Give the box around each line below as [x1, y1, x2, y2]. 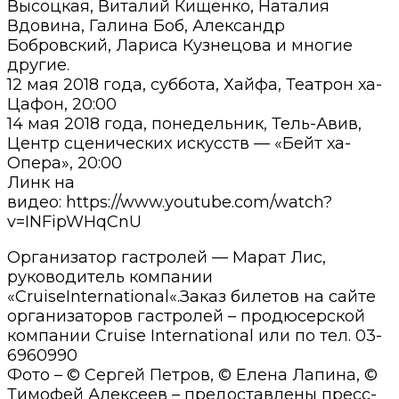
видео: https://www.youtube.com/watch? [7, 191, 332, 212]
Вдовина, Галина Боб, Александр [7, 15, 285, 36]
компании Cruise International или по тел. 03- [7, 325, 382, 346]
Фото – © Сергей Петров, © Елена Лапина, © [7, 364, 378, 385]
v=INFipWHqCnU [7, 211, 142, 232]
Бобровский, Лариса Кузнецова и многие [7, 35, 353, 55]
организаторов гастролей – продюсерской [7, 305, 365, 326]
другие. [7, 54, 69, 75]
